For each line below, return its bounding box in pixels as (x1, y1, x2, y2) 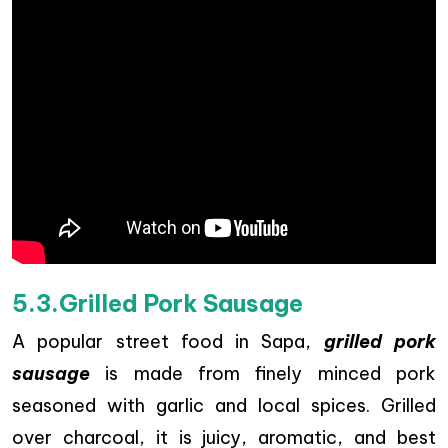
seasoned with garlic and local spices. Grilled (12, 394, 436, 418)
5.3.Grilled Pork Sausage (12, 289, 303, 319)
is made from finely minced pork (90, 362, 436, 386)
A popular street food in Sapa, (12, 330, 324, 354)
